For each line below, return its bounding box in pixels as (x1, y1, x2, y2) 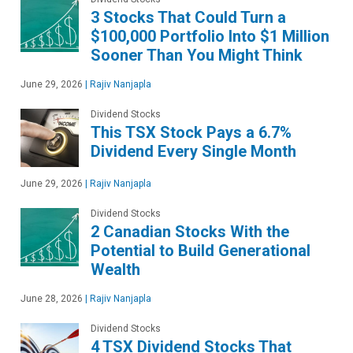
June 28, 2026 (20, 293, 83, 305)
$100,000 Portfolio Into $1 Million (91, 27, 329, 46)
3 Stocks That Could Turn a (91, 8, 286, 28)
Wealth (91, 260, 140, 280)
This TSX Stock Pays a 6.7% (91, 123, 292, 143)
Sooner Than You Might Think (91, 46, 303, 65)
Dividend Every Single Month (91, 142, 296, 162)
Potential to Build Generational (91, 241, 310, 261)
